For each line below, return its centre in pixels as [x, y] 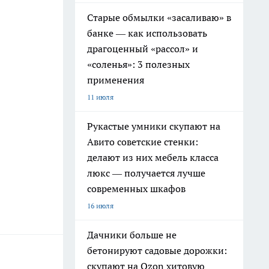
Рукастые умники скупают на [154, 126]
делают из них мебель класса [153, 157]
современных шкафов [136, 189]
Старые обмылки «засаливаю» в [159, 17]
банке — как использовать [147, 33]
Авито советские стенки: [143, 142]
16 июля [100, 206]
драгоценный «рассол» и [143, 49]
